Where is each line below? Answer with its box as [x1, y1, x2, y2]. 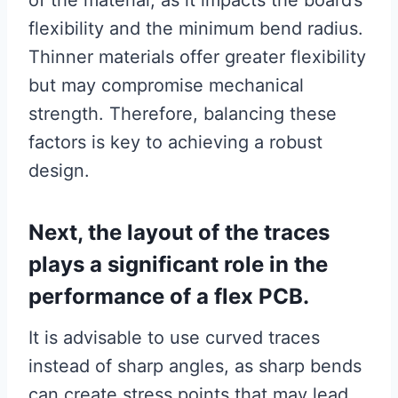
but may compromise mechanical [28, 75, 304, 97]
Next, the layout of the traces [28, 219, 330, 246]
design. [28, 160, 90, 182]
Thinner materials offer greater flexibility [28, 46, 366, 68]
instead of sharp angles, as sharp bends [28, 355, 362, 378]
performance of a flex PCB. [28, 283, 309, 310]
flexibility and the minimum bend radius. [28, 18, 363, 40]
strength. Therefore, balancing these [28, 103, 337, 125]
